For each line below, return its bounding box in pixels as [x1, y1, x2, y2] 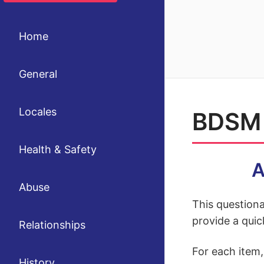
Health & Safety [19, 143, 97, 156]
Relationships [19, 219, 85, 231]
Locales [19, 105, 57, 118]
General [19, 68, 57, 80]
